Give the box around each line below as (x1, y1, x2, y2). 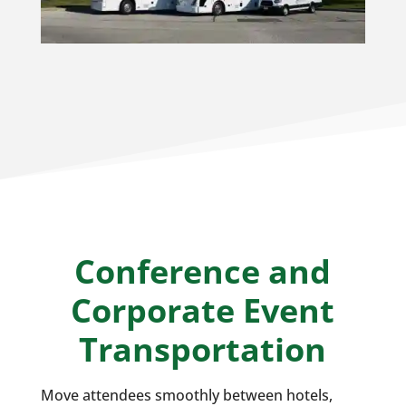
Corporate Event (71, 288, 335, 333)
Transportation (79, 327, 327, 372)
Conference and (74, 249, 332, 295)
